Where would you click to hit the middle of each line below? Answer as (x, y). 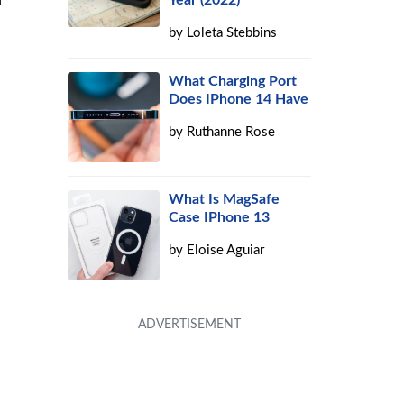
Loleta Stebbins (232, 33)
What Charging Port (233, 81)
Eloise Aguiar (226, 250)
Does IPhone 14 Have (239, 99)
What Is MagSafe (225, 199)
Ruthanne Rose (231, 132)
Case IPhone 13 (220, 217)
